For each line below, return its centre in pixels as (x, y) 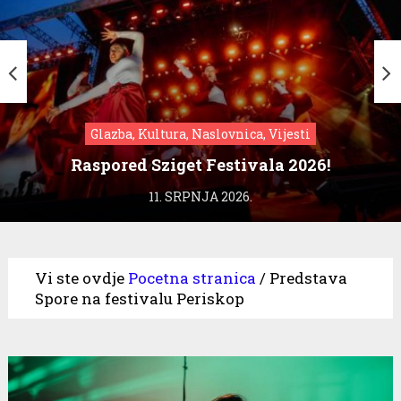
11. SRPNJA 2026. (200, 196)
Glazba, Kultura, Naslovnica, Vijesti (200, 133)
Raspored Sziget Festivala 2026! (200, 165)
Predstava (308, 277)
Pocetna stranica (192, 277)
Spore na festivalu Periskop (139, 298)
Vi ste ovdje (79, 277)
